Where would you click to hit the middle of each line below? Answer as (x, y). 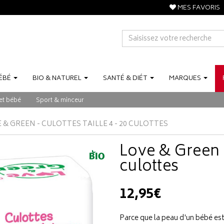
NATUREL (67, 79)
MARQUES (185, 79)
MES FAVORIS (198, 8)
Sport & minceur (60, 101)
